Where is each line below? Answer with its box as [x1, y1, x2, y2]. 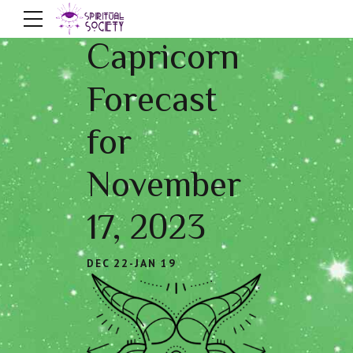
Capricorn [87, 36, 240, 76]
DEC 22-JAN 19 [87, 255, 176, 270]
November [87, 164, 241, 204]
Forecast [87, 79, 217, 119]
